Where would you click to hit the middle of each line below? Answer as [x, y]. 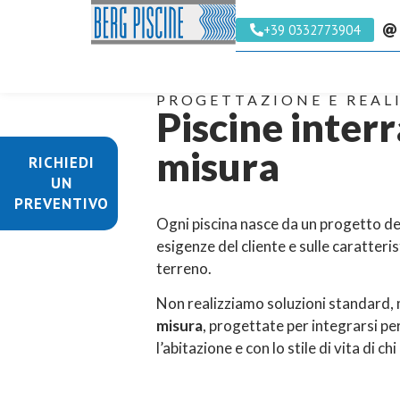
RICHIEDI [62, 162]
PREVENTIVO [62, 204]
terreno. [183, 268]
